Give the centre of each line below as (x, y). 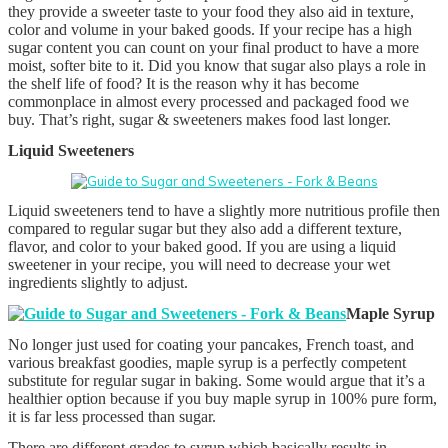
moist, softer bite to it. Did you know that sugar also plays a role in (217, 66)
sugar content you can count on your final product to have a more (213, 48)
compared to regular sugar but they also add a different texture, (205, 229)
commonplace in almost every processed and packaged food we (208, 102)
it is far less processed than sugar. (112, 417)
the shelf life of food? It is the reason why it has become (183, 84)
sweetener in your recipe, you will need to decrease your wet (199, 265)
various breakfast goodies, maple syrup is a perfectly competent (207, 363)
